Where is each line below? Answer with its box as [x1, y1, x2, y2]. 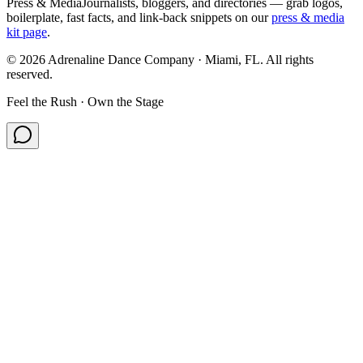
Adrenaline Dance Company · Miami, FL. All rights [45, 52, 314, 66]
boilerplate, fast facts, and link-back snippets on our [6, 10, 268, 24]
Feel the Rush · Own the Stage [6, 94, 164, 109]
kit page [6, 24, 47, 39]
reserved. [6, 66, 53, 81]
